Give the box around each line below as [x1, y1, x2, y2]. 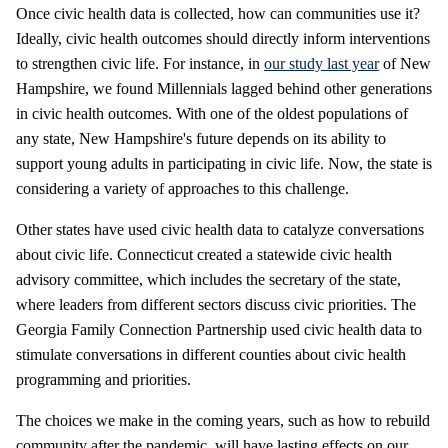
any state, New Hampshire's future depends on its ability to [16, 130, 386, 148]
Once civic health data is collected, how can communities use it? [16, 5, 420, 23]
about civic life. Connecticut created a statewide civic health [16, 246, 392, 264]
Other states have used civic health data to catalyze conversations [16, 221, 424, 239]
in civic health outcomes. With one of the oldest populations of [16, 105, 408, 123]
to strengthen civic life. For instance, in [16, 55, 264, 73]
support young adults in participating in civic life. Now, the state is [16, 155, 432, 173]
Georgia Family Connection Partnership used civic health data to [16, 321, 422, 339]
